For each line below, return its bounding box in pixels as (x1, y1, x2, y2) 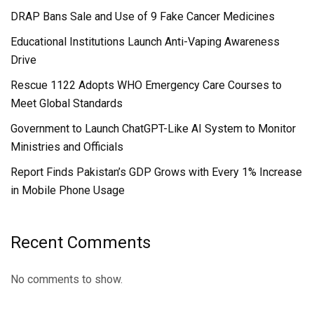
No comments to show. (11, 273, 123, 287)
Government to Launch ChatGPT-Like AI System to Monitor (11, 122, 296, 136)
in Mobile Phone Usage (11, 184, 125, 198)
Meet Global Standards (11, 97, 123, 111)
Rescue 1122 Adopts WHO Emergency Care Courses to (11, 78, 282, 93)
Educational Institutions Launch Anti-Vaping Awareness (11, 35, 280, 49)
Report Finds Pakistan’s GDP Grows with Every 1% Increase (11, 165, 302, 179)
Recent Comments (11, 233, 151, 253)
